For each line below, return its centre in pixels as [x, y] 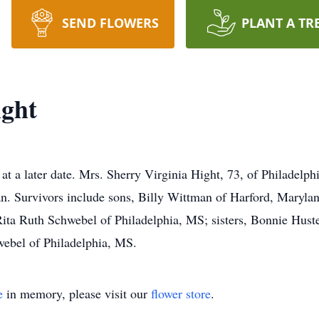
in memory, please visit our [77, 293]
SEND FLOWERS [110, 23]
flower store [181, 293]
